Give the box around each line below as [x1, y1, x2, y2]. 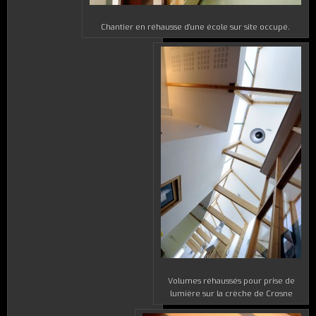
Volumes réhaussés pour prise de [167, 275, 295, 286]
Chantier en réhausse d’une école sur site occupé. [101, 22, 290, 33]
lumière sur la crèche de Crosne [169, 288, 293, 299]
